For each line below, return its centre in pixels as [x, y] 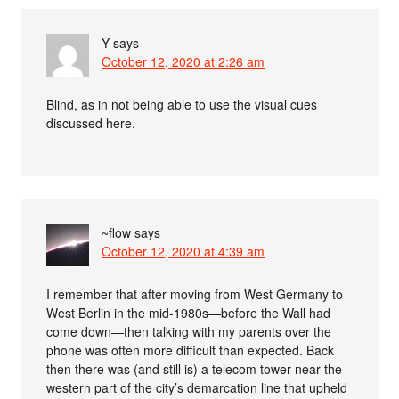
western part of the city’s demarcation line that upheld [197, 387]
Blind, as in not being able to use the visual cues [182, 104]
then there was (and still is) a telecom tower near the [195, 369]
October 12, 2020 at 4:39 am [183, 251]
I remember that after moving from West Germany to [195, 294]
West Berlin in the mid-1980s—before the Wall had [189, 313]
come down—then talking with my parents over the [189, 331]
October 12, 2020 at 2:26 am [183, 61]
